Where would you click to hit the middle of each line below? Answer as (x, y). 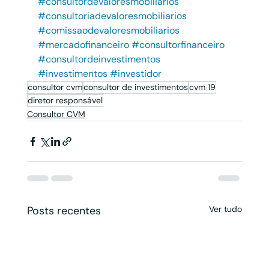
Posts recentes (64, 211)
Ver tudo (226, 209)
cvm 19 (202, 87)
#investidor (135, 74)
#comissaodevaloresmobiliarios (108, 31)
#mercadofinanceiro (83, 45)
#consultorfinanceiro (178, 45)
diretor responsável (65, 101)
